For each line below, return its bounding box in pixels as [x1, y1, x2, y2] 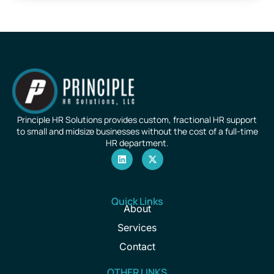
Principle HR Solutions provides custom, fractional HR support [17, 114, 257, 126]
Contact [119, 240, 155, 253]
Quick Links [111, 194, 163, 209]
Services [117, 221, 157, 234]
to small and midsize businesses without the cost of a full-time [16, 125, 258, 138]
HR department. [105, 137, 169, 149]
